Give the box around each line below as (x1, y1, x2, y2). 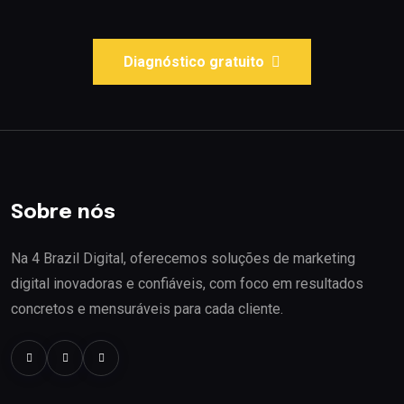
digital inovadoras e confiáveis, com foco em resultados (11, 274, 363, 292)
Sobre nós (11, 203, 115, 224)
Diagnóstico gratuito (124, 52, 264, 70)
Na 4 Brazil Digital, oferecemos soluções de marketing (11, 249, 355, 267)
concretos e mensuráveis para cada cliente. (11, 299, 283, 317)
